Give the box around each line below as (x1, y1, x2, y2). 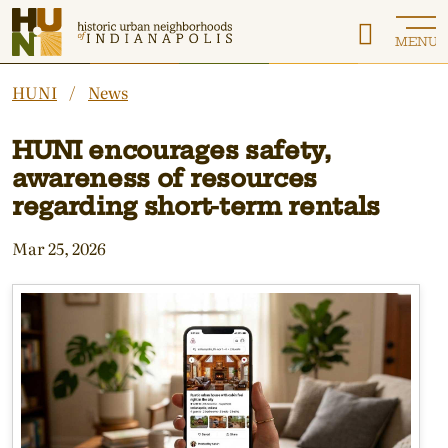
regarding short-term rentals (12, 191, 381, 221)
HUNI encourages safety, (12, 135, 331, 165)
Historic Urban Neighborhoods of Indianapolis (11, 7, 360, 32)
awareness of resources (12, 163, 317, 193)
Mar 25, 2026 (12, 236, 106, 260)
